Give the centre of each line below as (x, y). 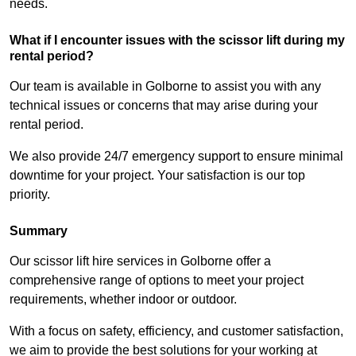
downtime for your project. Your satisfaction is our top (157, 176)
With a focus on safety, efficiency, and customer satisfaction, (176, 331)
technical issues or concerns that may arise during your (164, 106)
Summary (39, 231)
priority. (30, 195)
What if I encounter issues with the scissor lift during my (177, 41)
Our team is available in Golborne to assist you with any (165, 87)
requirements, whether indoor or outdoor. (123, 300)
